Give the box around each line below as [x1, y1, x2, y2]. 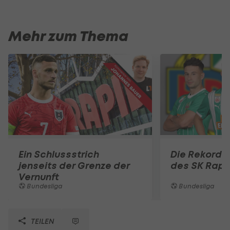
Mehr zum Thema [8, 27, 128, 46]
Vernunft [18, 170, 59, 183]
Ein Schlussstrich [18, 148, 99, 160]
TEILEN [29, 216, 54, 225]
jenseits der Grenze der [18, 159, 130, 171]
